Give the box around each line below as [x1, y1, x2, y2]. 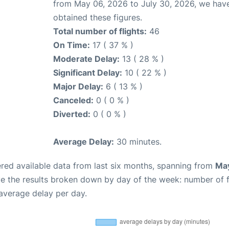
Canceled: [53, 95, 94, 106]
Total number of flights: [53, 26, 147, 37]
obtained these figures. [53, 12, 142, 23]
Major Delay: [53, 81, 103, 92]
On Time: [53, 40, 90, 51]
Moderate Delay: [53, 54, 120, 64]
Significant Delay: [53, 67, 122, 78]
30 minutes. [114, 136, 162, 147]
